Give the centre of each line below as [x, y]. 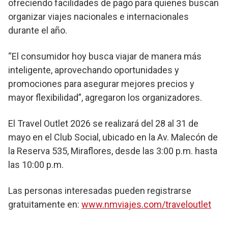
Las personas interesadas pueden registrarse [100, 191]
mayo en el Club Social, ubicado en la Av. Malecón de [113, 137]
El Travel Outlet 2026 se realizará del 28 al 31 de [103, 123]
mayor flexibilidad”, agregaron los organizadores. [105, 97]
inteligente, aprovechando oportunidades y [94, 70]
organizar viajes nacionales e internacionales [98, 17]
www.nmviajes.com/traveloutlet [146, 204]
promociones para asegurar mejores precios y [101, 84]
